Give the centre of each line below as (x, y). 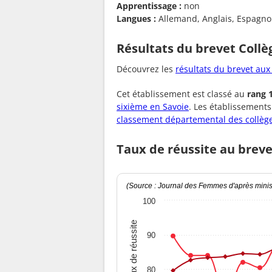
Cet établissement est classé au (182, 94)
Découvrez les (146, 69)
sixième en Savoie (153, 107)
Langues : (136, 18)
